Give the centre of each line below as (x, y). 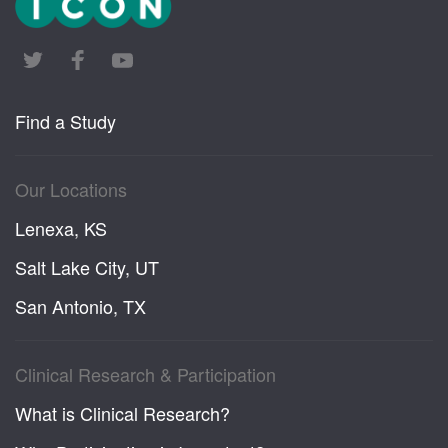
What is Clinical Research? (122, 412)
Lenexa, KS (61, 227)
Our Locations (71, 188)
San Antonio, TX (80, 305)
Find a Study (65, 120)
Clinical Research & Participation (145, 373)
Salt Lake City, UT (87, 266)
